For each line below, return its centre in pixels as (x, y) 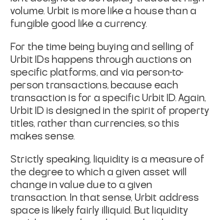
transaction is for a (56, 98)
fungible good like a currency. (79, 24)
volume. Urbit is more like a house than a (104, 12)
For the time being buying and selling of (102, 47)
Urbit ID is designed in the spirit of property (110, 111)
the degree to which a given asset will (99, 173)
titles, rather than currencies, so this (95, 124)
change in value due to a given (81, 185)
